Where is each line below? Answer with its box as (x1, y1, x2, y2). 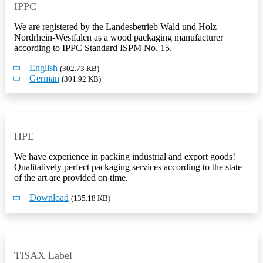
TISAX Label (14, 249, 72, 262)
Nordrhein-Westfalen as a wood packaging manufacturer (14, 32, 223, 43)
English (29, 63, 58, 73)
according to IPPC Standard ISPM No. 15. (14, 43, 172, 53)
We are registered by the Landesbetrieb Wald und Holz (14, 22, 217, 32)
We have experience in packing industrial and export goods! (14, 151, 235, 162)
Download (29, 193, 69, 203)
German (29, 73, 59, 84)
